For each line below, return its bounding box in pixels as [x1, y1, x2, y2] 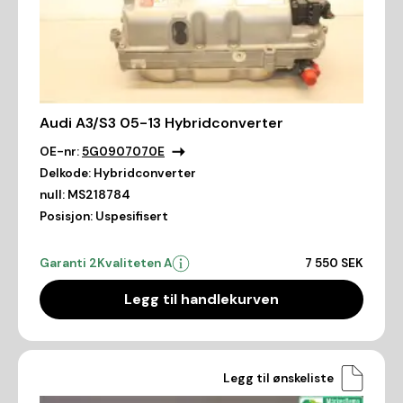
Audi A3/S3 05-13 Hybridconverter [40, 113, 283, 133]
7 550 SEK [305, 255, 363, 272]
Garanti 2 [40, 255, 97, 272]
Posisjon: [40, 209, 93, 225]
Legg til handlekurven [124, 290, 279, 309]
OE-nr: [40, 144, 79, 160]
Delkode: [40, 166, 91, 182]
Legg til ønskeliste [223, 370, 334, 386]
